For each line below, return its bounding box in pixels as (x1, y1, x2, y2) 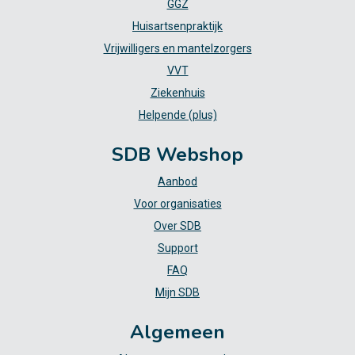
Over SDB (154, 219, 201, 233)
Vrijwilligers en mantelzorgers (103, 42, 252, 55)
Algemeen (130, 319, 225, 345)
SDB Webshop (112, 142, 243, 168)
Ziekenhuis (150, 86, 205, 100)
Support (157, 242, 198, 255)
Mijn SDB (155, 286, 200, 300)
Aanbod (158, 175, 197, 189)
